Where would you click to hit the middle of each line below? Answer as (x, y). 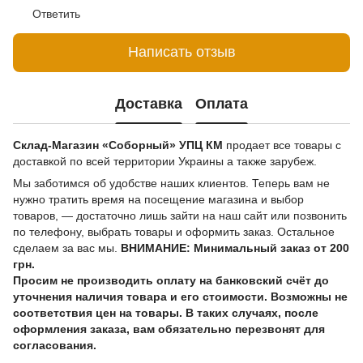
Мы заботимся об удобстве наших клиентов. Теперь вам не (171, 183)
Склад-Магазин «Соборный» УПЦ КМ (118, 145)
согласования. (55, 345)
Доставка (149, 104)
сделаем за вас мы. (67, 248)
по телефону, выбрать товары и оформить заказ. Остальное (174, 231)
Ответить (56, 13)
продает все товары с (282, 145)
